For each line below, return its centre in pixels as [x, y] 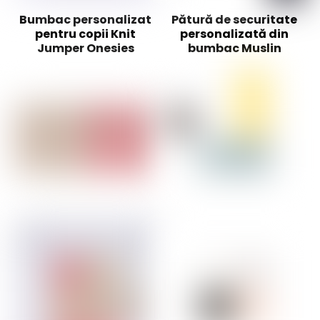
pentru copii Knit [86, 34]
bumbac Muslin [234, 48]
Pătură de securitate [234, 19]
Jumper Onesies [85, 48]
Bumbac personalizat [86, 19]
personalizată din [234, 34]
